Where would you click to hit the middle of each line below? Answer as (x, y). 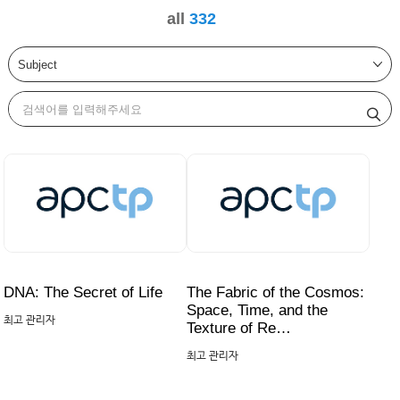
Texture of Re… (238, 328)
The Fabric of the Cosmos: (275, 292)
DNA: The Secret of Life (83, 292)
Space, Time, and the (257, 310)
